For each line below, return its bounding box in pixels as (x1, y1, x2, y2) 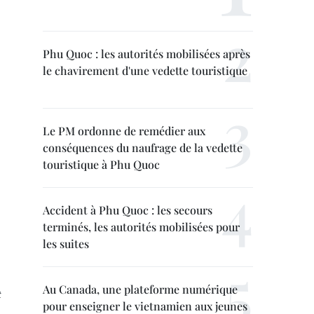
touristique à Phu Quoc (43, 157, 160, 172)
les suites (43, 236, 89, 251)
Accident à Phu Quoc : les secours (43, 203, 212, 217)
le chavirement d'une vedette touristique (43, 63, 247, 78)
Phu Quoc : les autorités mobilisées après (43, 46, 250, 61)
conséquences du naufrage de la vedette (43, 140, 243, 155)
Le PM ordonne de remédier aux (43, 123, 205, 138)
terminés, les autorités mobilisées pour (43, 219, 240, 234)
